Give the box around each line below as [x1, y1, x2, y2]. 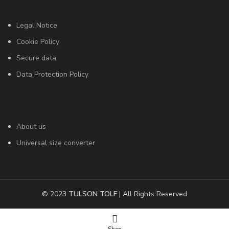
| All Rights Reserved [117, 189, 187, 199]
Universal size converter [16, 138, 95, 148]
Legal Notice [16, 20, 57, 30]
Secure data [16, 53, 56, 63]
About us [16, 121, 46, 131]
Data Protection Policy [16, 69, 88, 79]
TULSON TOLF [68, 189, 117, 199]
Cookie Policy [16, 36, 59, 47]
